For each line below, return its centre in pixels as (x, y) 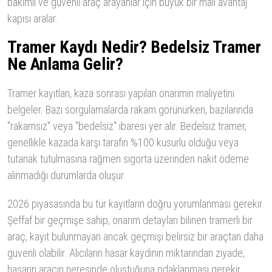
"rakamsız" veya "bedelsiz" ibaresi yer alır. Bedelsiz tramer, (127, 126)
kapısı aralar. (32, 19)
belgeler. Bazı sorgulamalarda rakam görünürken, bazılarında (130, 110)
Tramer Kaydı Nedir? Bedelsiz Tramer (134, 47)
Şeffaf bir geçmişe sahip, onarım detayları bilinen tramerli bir (130, 220)
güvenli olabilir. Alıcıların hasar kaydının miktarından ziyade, (126, 253)
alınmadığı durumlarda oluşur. (66, 175)
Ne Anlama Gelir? (65, 64)
